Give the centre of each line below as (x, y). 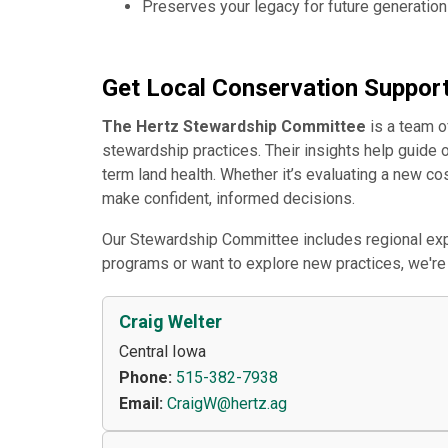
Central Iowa (162, 352)
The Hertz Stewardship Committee (234, 127)
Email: (141, 404)
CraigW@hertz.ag (227, 404)
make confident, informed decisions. (228, 199)
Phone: (145, 378)
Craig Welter (170, 322)
